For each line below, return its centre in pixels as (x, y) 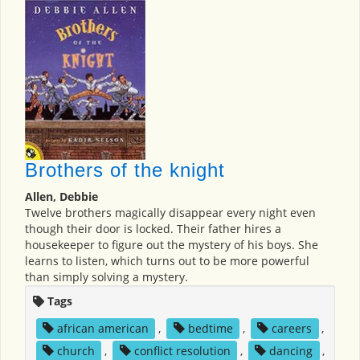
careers (292, 328)
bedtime (210, 328)
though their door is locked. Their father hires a (153, 228)
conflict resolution (182, 350)
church (76, 350)
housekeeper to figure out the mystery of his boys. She (172, 244)
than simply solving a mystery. (106, 276)
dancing (291, 350)
